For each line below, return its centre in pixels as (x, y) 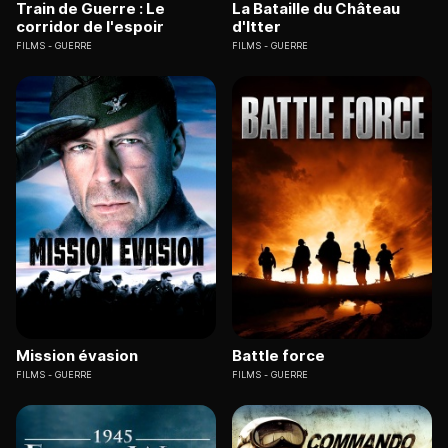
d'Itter (256, 27)
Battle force (278, 355)
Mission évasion (77, 355)
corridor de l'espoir (90, 27)
